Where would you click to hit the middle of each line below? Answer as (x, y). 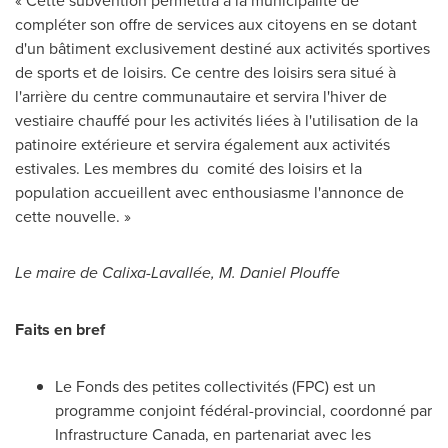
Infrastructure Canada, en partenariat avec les (213, 434)
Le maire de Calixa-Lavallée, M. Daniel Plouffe (177, 272)
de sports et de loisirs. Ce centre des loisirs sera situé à (205, 72)
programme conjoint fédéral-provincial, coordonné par (243, 410)
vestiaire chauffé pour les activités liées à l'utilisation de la (216, 120)
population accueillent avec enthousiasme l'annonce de (209, 192)
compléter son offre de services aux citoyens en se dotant (216, 24)
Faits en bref (60, 329)
